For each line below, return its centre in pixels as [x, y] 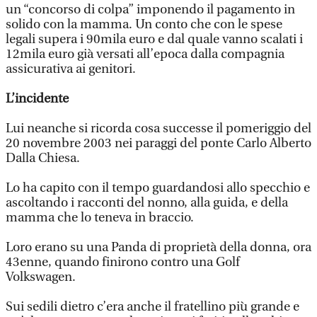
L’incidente [37, 99]
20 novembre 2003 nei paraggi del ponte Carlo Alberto [158, 143]
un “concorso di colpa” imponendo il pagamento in [150, 10]
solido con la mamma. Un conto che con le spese [144, 24]
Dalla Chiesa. [43, 158]
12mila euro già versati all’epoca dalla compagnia [145, 54]
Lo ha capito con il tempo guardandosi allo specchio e [158, 188]
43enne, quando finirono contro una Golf [123, 262]
